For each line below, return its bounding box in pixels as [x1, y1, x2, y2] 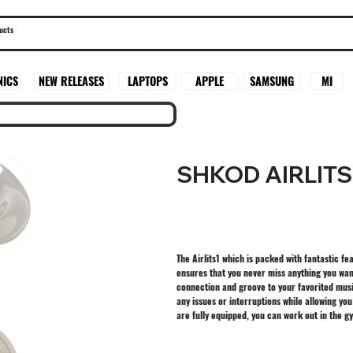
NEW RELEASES [38, 72, 104, 90]
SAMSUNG [250, 72, 295, 89]
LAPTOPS [127, 72, 168, 90]
